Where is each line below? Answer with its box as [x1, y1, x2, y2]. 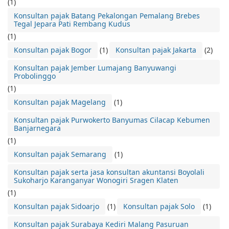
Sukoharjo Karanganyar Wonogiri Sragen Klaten [14, 175, 178, 185]
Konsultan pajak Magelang [14, 97, 106, 107]
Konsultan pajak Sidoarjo [14, 201, 99, 211]
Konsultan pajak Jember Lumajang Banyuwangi [14, 62, 176, 73]
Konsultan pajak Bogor [14, 44, 91, 55]
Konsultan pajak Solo [123, 201, 195, 211]
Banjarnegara [14, 123, 61, 133]
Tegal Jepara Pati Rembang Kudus [14, 18, 130, 29]
